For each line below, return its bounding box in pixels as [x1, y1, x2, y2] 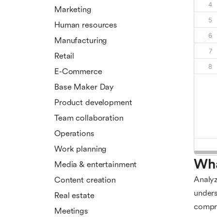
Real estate [54, 190, 94, 200]
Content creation [54, 175, 116, 185]
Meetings [54, 206, 88, 216]
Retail [54, 51, 75, 61]
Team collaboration [54, 113, 124, 123]
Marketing [54, 4, 92, 14]
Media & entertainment [54, 159, 137, 169]
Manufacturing [54, 35, 108, 45]
